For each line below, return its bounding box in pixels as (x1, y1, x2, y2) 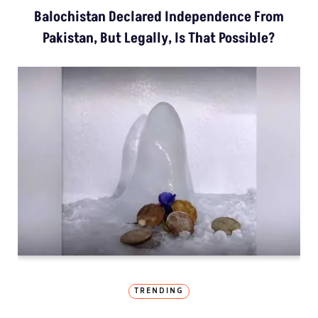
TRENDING (134, 286, 184, 296)
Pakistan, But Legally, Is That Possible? (43, 28, 275, 49)
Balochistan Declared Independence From (34, 7, 284, 28)
